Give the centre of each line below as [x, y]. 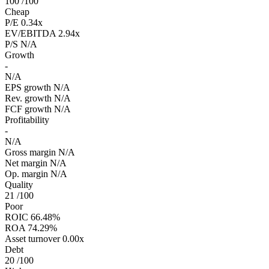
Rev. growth [28, 98]
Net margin [26, 163]
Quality [19, 185]
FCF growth [28, 109]
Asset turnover [32, 239]
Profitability [27, 120]
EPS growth [28, 88]
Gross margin [30, 153]
